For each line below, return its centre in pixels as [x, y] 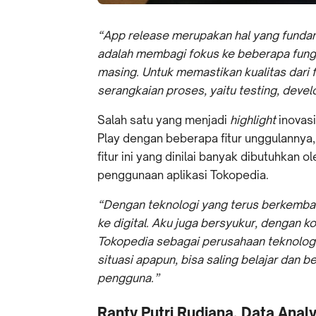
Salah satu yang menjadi [164, 120]
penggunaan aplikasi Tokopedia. [184, 175]
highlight [254, 120]
